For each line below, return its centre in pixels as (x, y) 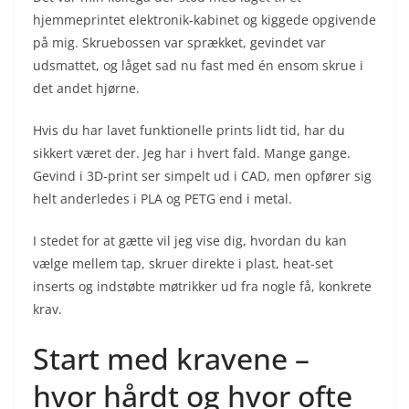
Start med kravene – (171, 358)
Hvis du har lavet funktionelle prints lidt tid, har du (189, 130)
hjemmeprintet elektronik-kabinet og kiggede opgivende (204, 19)
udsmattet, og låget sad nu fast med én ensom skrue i (198, 65)
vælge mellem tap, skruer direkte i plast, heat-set (183, 263)
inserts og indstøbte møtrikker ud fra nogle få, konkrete (202, 286)
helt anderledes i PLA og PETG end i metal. (163, 198)
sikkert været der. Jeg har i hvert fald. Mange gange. (192, 152)
